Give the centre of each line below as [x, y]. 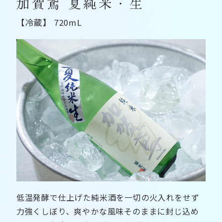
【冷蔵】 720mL [49, 22]
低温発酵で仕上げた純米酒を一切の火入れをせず [108, 197]
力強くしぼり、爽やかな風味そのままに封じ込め [108, 211]
